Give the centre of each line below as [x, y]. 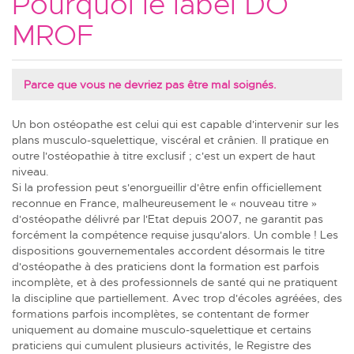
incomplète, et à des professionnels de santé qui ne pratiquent [175, 282]
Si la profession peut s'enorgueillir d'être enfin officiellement [167, 187]
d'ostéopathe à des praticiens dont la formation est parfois [166, 266]
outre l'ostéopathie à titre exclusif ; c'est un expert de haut [164, 155]
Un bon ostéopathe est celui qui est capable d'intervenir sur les [175, 124]
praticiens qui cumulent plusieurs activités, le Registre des [162, 345]
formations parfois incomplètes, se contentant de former [160, 313]
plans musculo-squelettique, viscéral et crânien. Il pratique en [170, 139]
